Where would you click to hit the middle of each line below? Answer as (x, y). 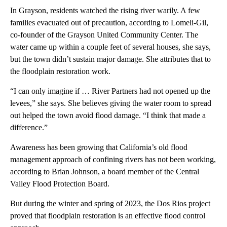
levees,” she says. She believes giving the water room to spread (111, 103)
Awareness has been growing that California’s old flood (99, 147)
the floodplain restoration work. (61, 71)
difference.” (29, 127)
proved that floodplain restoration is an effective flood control (108, 215)
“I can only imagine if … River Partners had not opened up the (110, 91)
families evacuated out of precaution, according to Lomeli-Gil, (109, 22)
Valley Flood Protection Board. (60, 183)
